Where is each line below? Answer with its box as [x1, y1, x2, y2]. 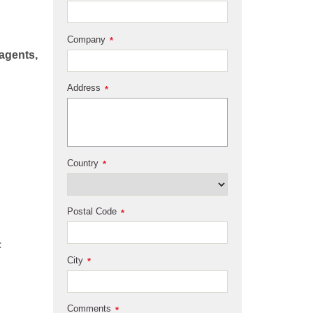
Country [67, 157, 99, 168]
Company [67, 34, 105, 45]
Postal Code [67, 206, 117, 217]
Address [67, 82, 101, 94]
